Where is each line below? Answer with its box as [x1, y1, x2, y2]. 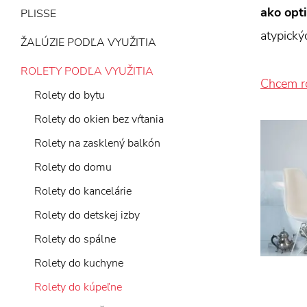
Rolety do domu [34, 160, 112, 175]
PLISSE [21, 6, 56, 21]
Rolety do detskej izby [34, 208, 140, 223]
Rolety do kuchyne [34, 256, 123, 271]
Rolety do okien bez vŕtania [34, 112, 164, 127]
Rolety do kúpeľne [34, 280, 122, 295]
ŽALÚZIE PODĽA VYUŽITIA [21, 35, 156, 50]
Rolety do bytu [34, 88, 105, 103]
